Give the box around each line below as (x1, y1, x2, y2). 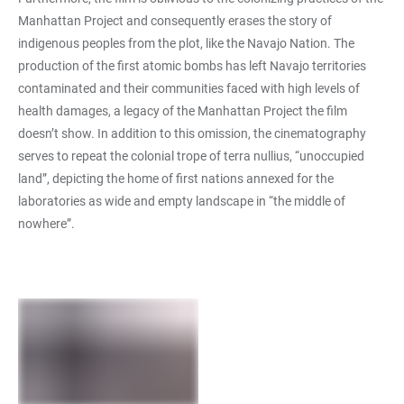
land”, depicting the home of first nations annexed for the (18, 170, 334, 186)
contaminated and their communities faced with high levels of (18, 80, 360, 96)
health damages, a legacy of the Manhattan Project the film (18, 103, 347, 118)
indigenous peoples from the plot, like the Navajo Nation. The (18, 35, 354, 50)
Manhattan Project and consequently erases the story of (18, 13, 332, 28)
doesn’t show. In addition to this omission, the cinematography (18, 125, 366, 141)
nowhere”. (18, 216, 78, 231)
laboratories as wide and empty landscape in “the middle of (18, 193, 345, 208)
